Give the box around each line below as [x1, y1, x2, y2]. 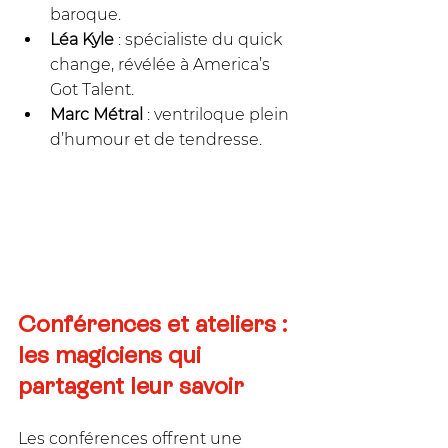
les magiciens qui [18, 340, 207, 368]
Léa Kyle [50, 30, 114, 50]
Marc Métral [50, 105, 143, 125]
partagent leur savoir [18, 371, 244, 399]
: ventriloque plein [143, 105, 293, 125]
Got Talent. [50, 80, 134, 100]
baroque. [50, 5, 121, 25]
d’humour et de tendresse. [50, 130, 262, 150]
